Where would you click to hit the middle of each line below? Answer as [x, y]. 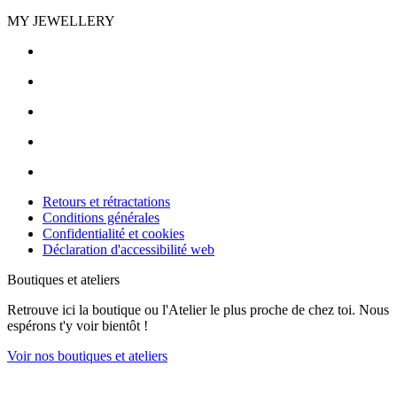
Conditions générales [101, 218]
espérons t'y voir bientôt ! [78, 326]
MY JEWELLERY [61, 21]
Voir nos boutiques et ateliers [87, 356]
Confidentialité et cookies [113, 234]
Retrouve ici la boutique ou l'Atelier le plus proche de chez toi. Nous [198, 310]
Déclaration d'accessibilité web [128, 250]
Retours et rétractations [106, 202]
